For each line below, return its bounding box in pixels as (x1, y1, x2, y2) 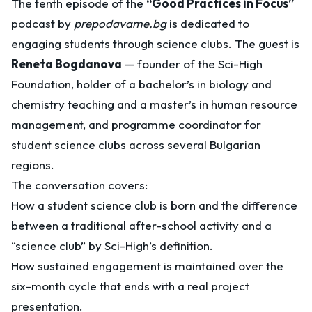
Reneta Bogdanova (11, 56, 122, 71)
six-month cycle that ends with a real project (11, 279, 249, 293)
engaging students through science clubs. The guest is (11, 36, 299, 51)
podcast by (11, 16, 74, 31)
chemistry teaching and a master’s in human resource (11, 97, 297, 111)
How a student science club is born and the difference (11, 198, 297, 212)
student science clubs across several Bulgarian (11, 137, 260, 152)
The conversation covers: (11, 178, 148, 192)
